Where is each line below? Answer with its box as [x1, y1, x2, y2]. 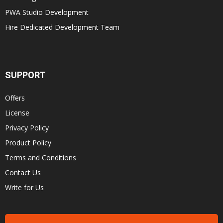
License [5, 108, 29, 117]
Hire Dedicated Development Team [5, 22, 119, 32]
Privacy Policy [5, 122, 49, 132]
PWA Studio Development [5, 7, 89, 17]
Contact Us [5, 167, 41, 177]
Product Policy [5, 137, 51, 147]
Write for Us [5, 182, 44, 192]
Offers [5, 93, 25, 103]
